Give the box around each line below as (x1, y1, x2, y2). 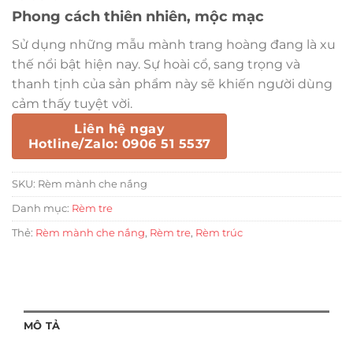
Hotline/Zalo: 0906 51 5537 (28, 136, 211, 151)
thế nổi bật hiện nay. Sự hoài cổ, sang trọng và (12, 56, 300, 72)
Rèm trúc (195, 226, 243, 239)
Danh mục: (12, 202, 72, 214)
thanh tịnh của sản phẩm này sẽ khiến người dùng (12, 76, 333, 91)
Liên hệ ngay (74, 121, 165, 136)
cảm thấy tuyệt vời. (12, 95, 132, 111)
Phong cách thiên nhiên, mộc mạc (12, 7, 264, 25)
